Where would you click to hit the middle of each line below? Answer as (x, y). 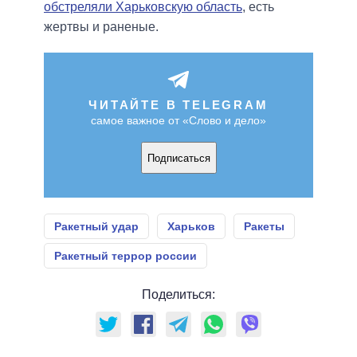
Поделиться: (178, 295)
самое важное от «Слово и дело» (178, 121)
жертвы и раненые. (101, 27)
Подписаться (178, 158)
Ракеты (264, 227)
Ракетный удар (96, 227)
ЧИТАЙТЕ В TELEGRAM (178, 105)
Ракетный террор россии (126, 256)
